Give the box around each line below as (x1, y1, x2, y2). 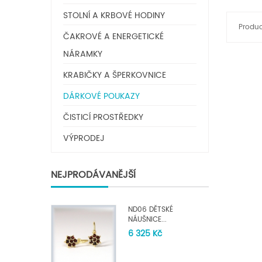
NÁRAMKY (63, 47, 102, 61)
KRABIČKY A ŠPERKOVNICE (63, 68, 166, 82)
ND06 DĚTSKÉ (128, 204, 173, 215)
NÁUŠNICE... (128, 214, 167, 225)
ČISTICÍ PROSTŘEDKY (63, 111, 143, 124)
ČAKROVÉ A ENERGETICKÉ (63, 30, 164, 43)
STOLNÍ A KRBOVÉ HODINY (63, 9, 165, 22)
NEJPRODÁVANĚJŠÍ (51, 167, 136, 182)
